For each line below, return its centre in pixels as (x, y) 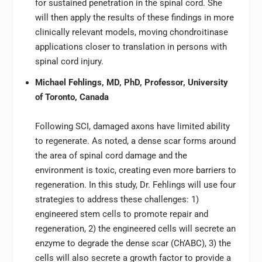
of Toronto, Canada (72, 97)
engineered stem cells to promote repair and (121, 214)
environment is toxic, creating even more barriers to (135, 170)
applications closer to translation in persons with (131, 47)
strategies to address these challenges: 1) (117, 199)
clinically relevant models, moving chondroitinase (131, 32)
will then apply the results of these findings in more (134, 18)
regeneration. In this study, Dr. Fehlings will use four (135, 185)
